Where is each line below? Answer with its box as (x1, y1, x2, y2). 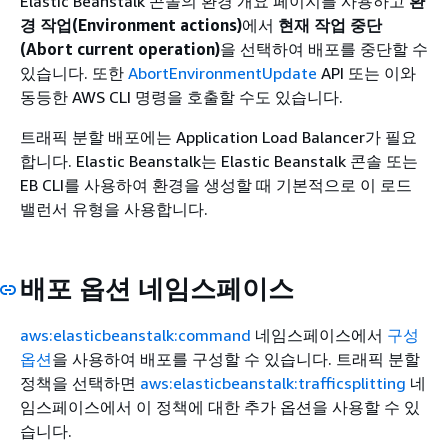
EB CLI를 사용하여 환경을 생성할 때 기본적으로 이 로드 (20, 174, 412, 195)
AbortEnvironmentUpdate (128, 62, 317, 83)
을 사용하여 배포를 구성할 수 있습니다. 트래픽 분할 (52, 349, 420, 370)
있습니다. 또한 (20, 62, 128, 83)
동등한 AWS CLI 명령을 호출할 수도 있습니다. (20, 86, 343, 107)
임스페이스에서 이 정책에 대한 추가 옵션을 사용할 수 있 (20, 397, 420, 418)
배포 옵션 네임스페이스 (20, 272, 294, 304)
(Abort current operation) (20, 38, 220, 59)
